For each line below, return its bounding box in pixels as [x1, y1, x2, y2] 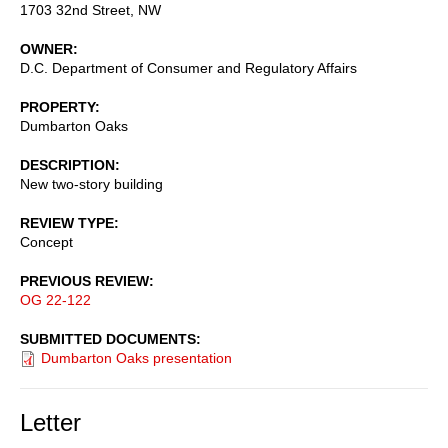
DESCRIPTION [20, 156, 115, 173]
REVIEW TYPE [20, 214, 114, 231]
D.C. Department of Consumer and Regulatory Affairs [20, 59, 357, 76]
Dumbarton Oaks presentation [41, 349, 232, 366]
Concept [20, 233, 73, 250]
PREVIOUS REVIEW [20, 272, 149, 289]
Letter [20, 408, 81, 436]
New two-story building [20, 175, 163, 192]
